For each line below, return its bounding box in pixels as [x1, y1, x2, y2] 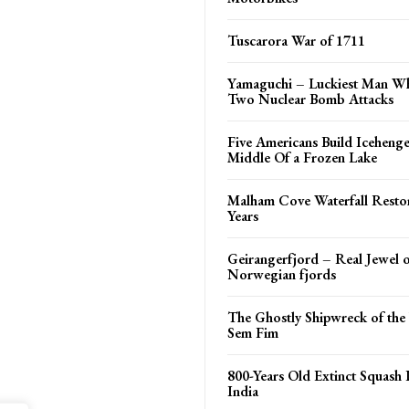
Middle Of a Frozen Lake [227, 147, 377, 167]
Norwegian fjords [227, 264, 336, 284]
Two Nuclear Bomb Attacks [227, 89, 393, 109]
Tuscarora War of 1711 [227, 30, 365, 50]
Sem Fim [227, 322, 278, 342]
